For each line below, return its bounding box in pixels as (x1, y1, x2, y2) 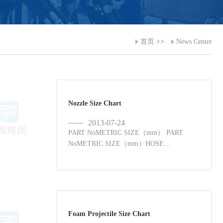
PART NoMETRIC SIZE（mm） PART (68, 128, 184, 136)
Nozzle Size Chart (68, 100, 122, 107)
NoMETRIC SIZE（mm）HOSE (68, 139, 164, 147)
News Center (176, 38, 212, 45)
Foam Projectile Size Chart (68, 210, 151, 218)
